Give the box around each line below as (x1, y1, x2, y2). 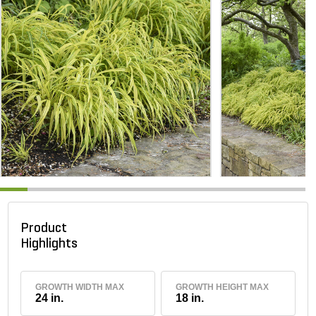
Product (20, 222, 68, 236)
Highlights (20, 238, 84, 252)
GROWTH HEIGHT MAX (175, 282, 269, 293)
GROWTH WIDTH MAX (35, 282, 125, 293)
